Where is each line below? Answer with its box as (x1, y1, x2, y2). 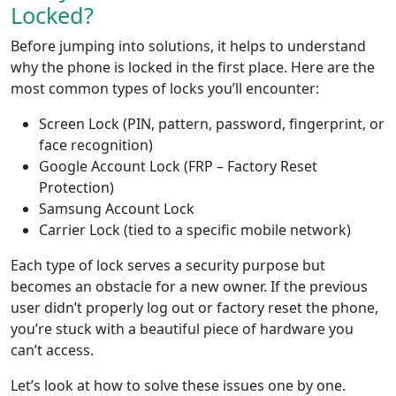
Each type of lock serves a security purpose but (11, 255, 325, 276)
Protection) (39, 178, 114, 198)
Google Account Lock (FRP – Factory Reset (39, 156, 317, 177)
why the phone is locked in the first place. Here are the (11, 57, 375, 78)
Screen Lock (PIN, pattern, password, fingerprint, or (39, 114, 385, 134)
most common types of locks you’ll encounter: (11, 79, 319, 99)
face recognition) (39, 135, 153, 156)
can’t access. (11, 340, 94, 361)
